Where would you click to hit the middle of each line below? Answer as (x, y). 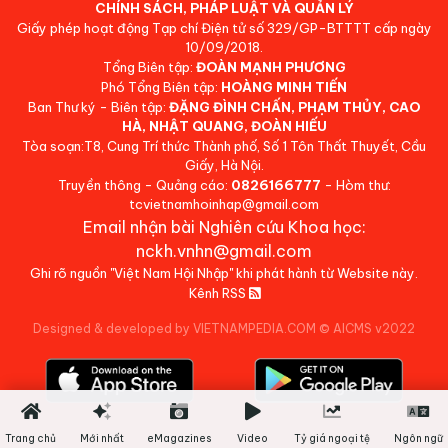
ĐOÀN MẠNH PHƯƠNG (270, 67)
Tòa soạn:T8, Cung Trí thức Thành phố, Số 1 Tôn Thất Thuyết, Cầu (224, 146)
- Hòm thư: (355, 185)
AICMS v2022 (374, 329)
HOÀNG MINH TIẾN (284, 87)
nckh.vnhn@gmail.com (224, 251)
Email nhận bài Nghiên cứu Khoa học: (224, 227)
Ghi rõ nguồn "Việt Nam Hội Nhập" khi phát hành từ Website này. (224, 273)
